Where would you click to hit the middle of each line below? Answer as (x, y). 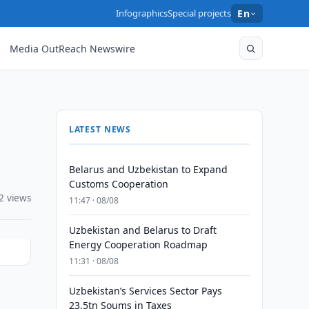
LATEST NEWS (100, 129)
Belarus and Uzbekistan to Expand (148, 169)
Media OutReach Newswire (73, 48)
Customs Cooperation (118, 184)
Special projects (200, 13)
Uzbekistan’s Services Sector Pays (145, 291)
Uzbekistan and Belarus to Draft (142, 230)
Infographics (142, 13)
